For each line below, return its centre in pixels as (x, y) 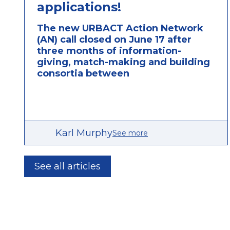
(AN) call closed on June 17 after (114, 40)
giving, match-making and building (123, 62)
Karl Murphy (84, 133)
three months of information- (109, 51)
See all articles (68, 167)
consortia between (83, 74)
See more (130, 133)
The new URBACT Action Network (120, 28)
